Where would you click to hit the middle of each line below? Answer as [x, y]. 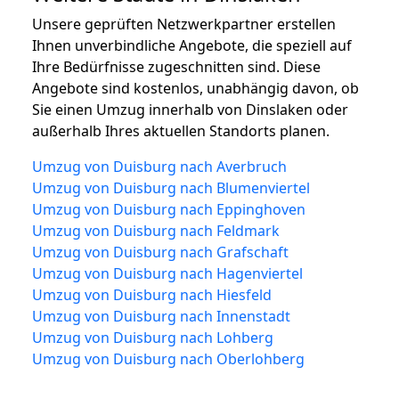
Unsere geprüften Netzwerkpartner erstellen [184, 24]
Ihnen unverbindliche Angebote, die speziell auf [192, 45]
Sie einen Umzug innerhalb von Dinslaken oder [190, 109]
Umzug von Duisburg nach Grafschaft [160, 252]
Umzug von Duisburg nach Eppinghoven [169, 209]
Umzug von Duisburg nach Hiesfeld [152, 294]
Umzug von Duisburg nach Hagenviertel [167, 273]
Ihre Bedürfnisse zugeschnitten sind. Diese [176, 66]
